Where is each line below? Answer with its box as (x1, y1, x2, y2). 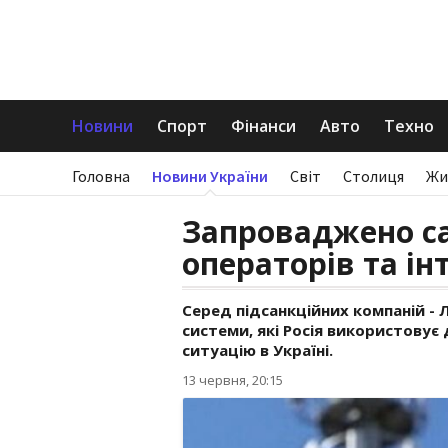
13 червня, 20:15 (182, 371, 283, 389)
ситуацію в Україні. (182, 340, 333, 360)
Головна (72, 166, 130, 186)
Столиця (343, 166, 404, 186)
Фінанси (231, 115, 296, 137)
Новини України (152, 166, 268, 186)
